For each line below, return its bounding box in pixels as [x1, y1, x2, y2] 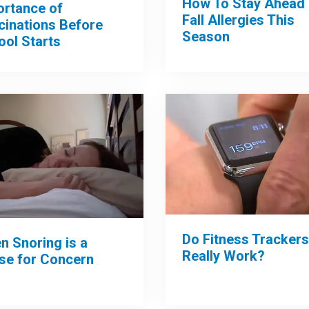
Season [181, 28, 230, 45]
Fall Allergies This [181, 11, 295, 28]
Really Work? [181, 247, 265, 264]
